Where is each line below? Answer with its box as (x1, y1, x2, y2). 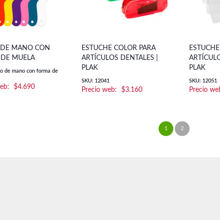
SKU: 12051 (189, 78, 218, 84)
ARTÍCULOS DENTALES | (81, 55, 158, 62)
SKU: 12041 (81, 78, 110, 84)
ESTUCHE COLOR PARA (81, 45, 156, 52)
